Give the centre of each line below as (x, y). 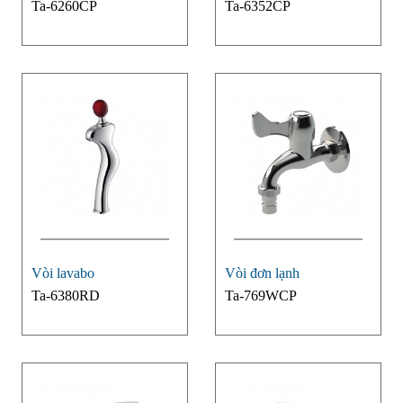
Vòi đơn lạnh (262, 273)
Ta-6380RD (65, 296)
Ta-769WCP (260, 296)
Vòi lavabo (63, 273)
